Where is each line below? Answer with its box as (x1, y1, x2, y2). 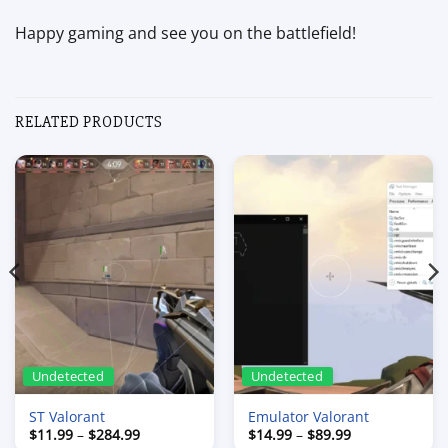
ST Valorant (28, 406, 105, 426)
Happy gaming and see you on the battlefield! (15, 21, 356, 44)
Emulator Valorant (247, 406, 369, 426)
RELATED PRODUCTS (15, 111, 163, 132)
